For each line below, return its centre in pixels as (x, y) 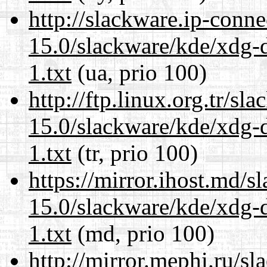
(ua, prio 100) (139, 72)
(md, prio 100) (143, 233)
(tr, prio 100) (135, 153)
